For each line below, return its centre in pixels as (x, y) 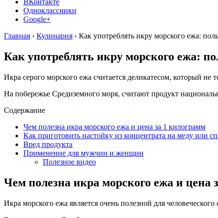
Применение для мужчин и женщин (83, 153)
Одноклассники (50, 10)
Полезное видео (69, 162)
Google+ (37, 19)
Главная (17, 36)
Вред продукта (48, 144)
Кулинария (54, 36)
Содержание (25, 110)
